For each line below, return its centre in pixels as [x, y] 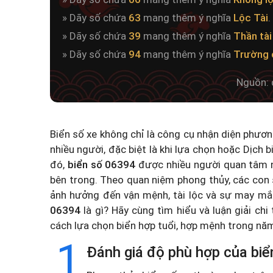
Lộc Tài [251, 18]
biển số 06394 [101, 165]
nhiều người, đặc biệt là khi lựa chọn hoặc [147, 149]
